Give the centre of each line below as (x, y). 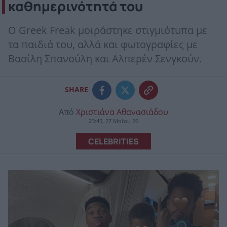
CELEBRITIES (113, 141)
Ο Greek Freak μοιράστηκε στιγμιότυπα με (108, 31)
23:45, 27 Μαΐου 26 (113, 121)
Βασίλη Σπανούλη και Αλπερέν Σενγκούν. (105, 59)
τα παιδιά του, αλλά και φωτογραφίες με (103, 45)
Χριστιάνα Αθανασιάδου (122, 112)
